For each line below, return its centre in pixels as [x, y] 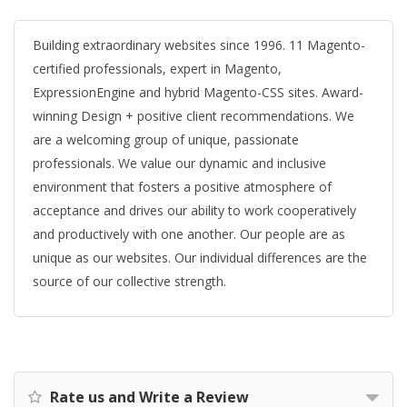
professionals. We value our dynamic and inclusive [179, 163]
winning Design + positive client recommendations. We [194, 116]
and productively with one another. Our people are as [189, 234]
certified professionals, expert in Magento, [157, 69]
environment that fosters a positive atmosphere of [182, 187]
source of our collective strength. [129, 281]
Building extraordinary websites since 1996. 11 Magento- [199, 45]
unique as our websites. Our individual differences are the [200, 258]
